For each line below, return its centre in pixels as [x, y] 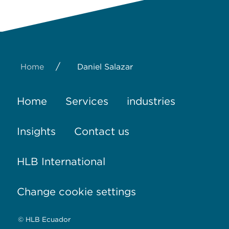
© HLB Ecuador [44, 220]
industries [151, 101]
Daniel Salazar [105, 67]
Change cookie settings [76, 191]
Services [87, 101]
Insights [36, 131]
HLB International [61, 161]
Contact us [101, 131]
